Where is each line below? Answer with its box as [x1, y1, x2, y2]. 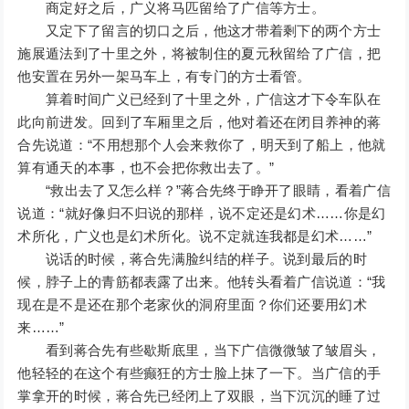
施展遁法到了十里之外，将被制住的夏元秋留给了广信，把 [17, 46, 382, 62]
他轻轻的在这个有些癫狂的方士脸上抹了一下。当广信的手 [17, 365, 382, 382]
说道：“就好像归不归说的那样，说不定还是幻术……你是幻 [17, 205, 386, 222]
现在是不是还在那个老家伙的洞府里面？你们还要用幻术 [17, 297, 367, 313]
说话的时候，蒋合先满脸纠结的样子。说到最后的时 [17, 251, 367, 267]
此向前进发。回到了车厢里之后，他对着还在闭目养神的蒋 [17, 114, 382, 131]
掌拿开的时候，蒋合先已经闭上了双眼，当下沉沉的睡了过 [17, 388, 382, 404]
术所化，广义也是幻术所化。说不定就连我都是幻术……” [17, 228, 372, 245]
